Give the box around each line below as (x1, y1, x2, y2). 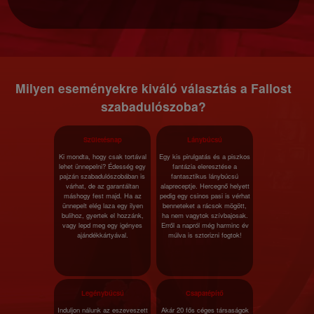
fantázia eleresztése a (172, 161, 237, 171)
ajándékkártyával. (76, 230, 128, 240)
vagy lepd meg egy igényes (62, 220, 142, 230)
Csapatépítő (186, 288, 224, 298)
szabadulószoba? (101, 97, 206, 115)
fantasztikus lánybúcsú (171, 171, 238, 181)
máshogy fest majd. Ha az (63, 191, 142, 200)
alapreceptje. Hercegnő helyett (160, 181, 250, 191)
